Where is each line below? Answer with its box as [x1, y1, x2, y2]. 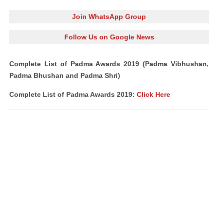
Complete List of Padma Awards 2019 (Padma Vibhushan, [9, 60, 209, 68]
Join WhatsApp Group [72, 13, 146, 20]
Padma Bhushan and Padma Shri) [9, 72, 120, 79]
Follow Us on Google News [64, 33, 154, 41]
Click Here [137, 91, 170, 98]
